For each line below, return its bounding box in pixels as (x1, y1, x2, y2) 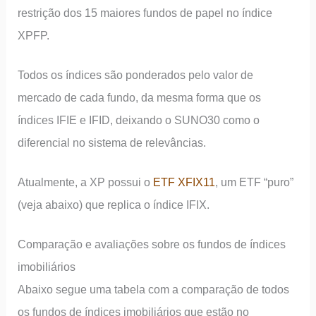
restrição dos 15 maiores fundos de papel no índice (18, 6, 273, 20)
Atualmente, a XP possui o (18, 176, 154, 189)
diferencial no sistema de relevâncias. (18, 136, 207, 150)
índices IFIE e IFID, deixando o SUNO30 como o (18, 114, 260, 127)
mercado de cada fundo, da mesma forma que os (18, 91, 262, 104)
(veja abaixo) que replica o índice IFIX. (18, 198, 210, 212)
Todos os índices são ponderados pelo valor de (18, 68, 254, 82)
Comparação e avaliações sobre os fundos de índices (18, 237, 286, 250)
